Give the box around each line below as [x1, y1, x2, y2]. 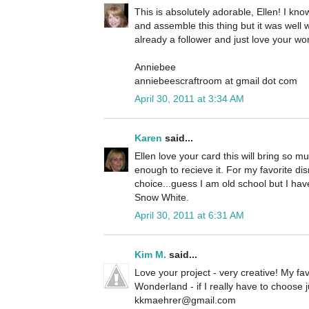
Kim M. [134, 249, 166, 261]
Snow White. [134, 192, 189, 203]
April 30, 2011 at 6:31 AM [134, 210, 244, 221]
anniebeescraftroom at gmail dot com [134, 75, 297, 87]
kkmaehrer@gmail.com [134, 295, 236, 306]
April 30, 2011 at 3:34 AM [134, 93, 244, 105]
